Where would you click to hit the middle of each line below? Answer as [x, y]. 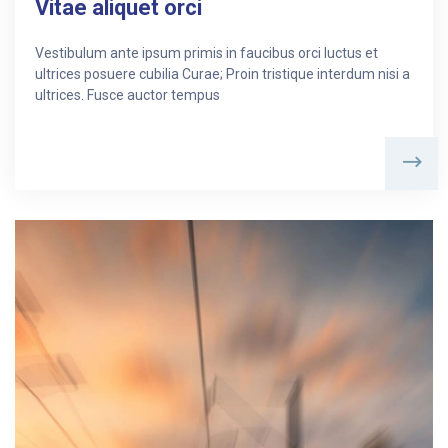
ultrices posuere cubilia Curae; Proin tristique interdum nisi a [222, 74]
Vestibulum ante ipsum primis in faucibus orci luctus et [206, 53]
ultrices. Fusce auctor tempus [127, 95]
